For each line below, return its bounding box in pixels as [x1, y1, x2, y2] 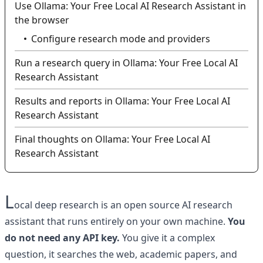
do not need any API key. [5, 231, 120, 244]
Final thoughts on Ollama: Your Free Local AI [15, 133, 210, 146]
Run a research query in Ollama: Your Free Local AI [15, 56, 238, 69]
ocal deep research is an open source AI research [14, 198, 232, 211]
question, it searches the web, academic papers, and [5, 248, 237, 261]
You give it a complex [120, 231, 215, 244]
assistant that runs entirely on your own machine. [5, 215, 228, 228]
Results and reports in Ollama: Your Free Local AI [15, 95, 230, 107]
